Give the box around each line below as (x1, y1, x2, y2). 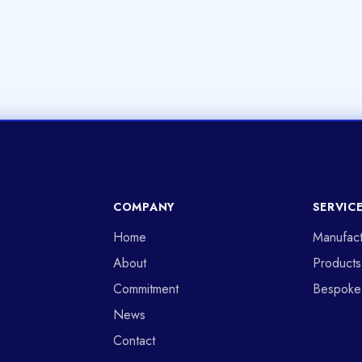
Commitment (113, 280, 179, 298)
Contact (113, 331, 155, 350)
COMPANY (113, 199, 175, 215)
